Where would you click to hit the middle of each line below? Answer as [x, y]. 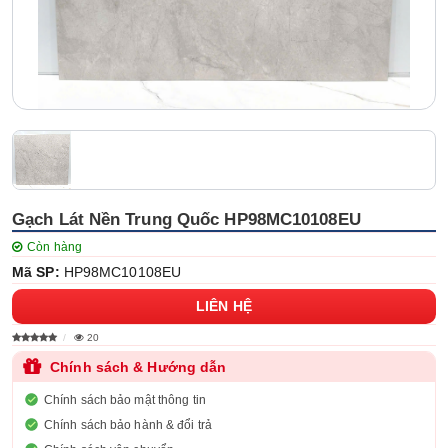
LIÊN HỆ [224, 306]
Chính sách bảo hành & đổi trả [128, 425]
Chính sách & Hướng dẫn [138, 366]
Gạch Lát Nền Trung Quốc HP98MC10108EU [186, 219]
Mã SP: [36, 272]
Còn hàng [54, 247]
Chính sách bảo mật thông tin [125, 400]
